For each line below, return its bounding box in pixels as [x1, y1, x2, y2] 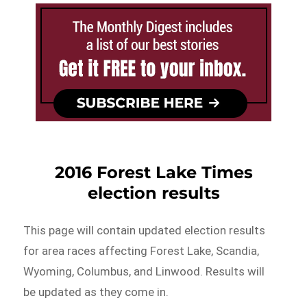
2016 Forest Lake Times [54, 162, 253, 183]
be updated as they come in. [23, 285, 169, 299]
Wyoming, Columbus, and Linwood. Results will [23, 265, 265, 279]
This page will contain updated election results [23, 223, 266, 238]
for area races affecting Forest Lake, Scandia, [23, 244, 260, 258]
